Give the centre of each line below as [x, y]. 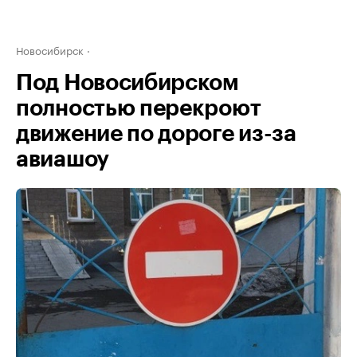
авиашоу [63, 159]
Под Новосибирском [127, 83]
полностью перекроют [139, 108]
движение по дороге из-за [156, 134]
